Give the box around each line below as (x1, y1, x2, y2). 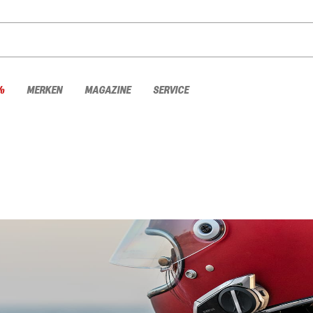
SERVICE (153, 84, 189, 96)
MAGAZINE (85, 84, 131, 96)
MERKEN (27, 84, 62, 96)
